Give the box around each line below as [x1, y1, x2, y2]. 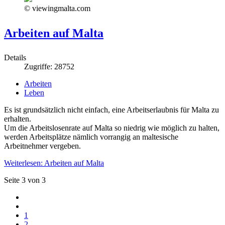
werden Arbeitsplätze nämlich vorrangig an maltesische [4, 133, 178, 142]
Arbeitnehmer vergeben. [4, 142, 81, 151]
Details [4, 53, 26, 62]
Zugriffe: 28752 [24, 62, 74, 71]
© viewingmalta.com [24, 4, 90, 13]
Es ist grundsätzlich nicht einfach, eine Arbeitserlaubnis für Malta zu [4, 105, 219, 115]
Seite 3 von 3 [4, 176, 46, 185]
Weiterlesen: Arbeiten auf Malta [4, 159, 104, 168]
